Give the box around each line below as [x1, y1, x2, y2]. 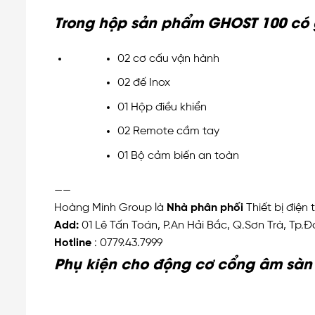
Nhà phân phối [167, 201, 243, 214]
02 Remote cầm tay [117, 125, 219, 138]
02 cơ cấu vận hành [117, 52, 219, 65]
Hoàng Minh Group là [54, 201, 167, 214]
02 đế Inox [117, 77, 170, 89]
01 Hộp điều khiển [117, 101, 207, 113]
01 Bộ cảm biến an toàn [117, 149, 239, 162]
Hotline [54, 236, 91, 249]
